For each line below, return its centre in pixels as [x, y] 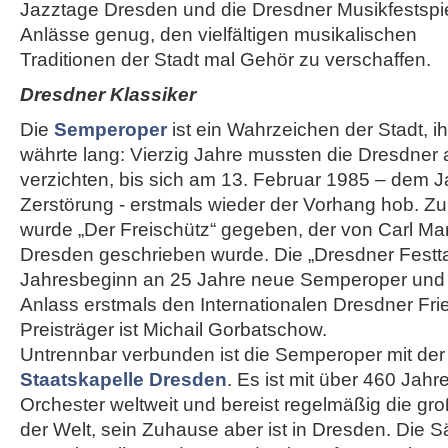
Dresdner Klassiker [108, 94]
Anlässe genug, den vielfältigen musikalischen [218, 34]
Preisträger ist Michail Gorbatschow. [173, 329]
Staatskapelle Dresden [123, 379]
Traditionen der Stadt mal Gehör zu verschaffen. [225, 59]
